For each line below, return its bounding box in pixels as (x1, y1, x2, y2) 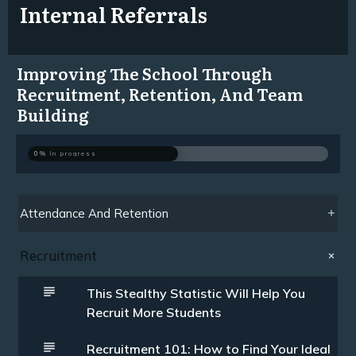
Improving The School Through (17, 60, 273, 85)
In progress (50, 149, 97, 158)
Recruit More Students (86, 304, 221, 320)
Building (17, 102, 89, 126)
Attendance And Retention (20, 205, 168, 221)
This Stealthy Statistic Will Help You (86, 284, 305, 301)
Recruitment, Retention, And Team (17, 81, 303, 106)
